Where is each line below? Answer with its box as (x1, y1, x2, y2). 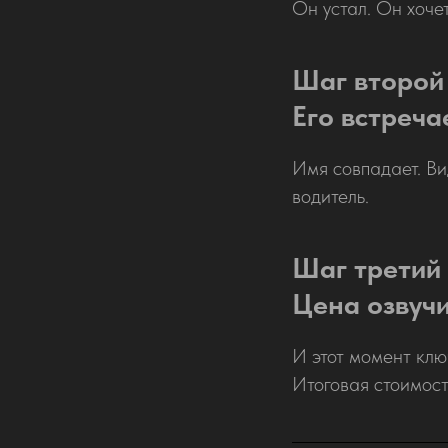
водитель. (292, 183, 369, 208)
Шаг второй (292, 62, 444, 97)
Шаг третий (292, 250, 441, 285)
